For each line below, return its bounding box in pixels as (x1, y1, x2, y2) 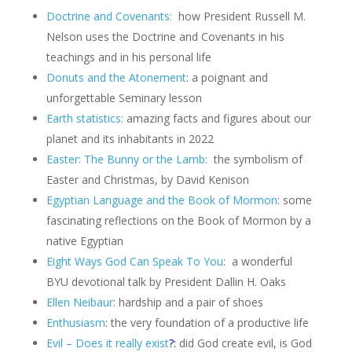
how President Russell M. (171, 9, 306, 24)
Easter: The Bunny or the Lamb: (46, 152, 207, 167)
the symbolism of (207, 152, 302, 167)
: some (277, 192, 312, 207)
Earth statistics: (46, 111, 123, 126)
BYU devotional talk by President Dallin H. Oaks (46, 274, 286, 289)
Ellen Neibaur (46, 295, 113, 310)
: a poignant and (185, 70, 268, 85)
